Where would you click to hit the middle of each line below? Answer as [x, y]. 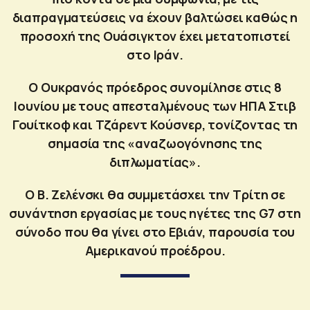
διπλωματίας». [155, 162]
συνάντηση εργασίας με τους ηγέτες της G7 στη [155, 213]
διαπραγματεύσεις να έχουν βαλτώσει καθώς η [155, 17]
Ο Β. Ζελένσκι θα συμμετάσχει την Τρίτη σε [155, 194]
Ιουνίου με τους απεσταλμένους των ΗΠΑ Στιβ [155, 106]
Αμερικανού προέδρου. [155, 250]
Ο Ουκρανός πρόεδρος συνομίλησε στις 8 [155, 87]
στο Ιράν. [155, 54]
